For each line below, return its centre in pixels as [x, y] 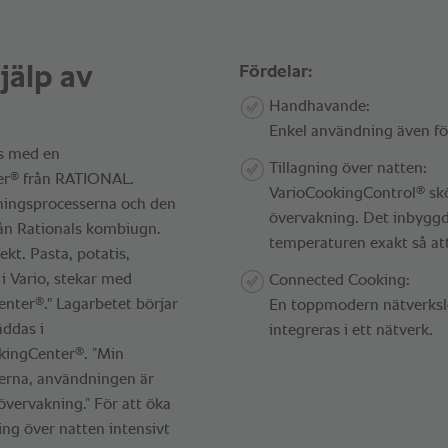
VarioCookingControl [342, 193]
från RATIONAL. [76, 179]
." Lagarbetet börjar [111, 304]
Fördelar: [275, 71]
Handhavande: [319, 106]
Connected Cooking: [339, 280]
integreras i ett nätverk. [351, 330]
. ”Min [104, 354]
